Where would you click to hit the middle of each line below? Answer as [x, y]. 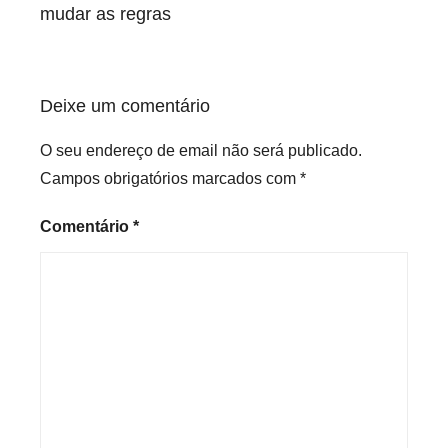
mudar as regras [105, 13]
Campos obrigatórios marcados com [170, 179]
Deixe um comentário [125, 106]
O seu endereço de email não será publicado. [201, 151]
